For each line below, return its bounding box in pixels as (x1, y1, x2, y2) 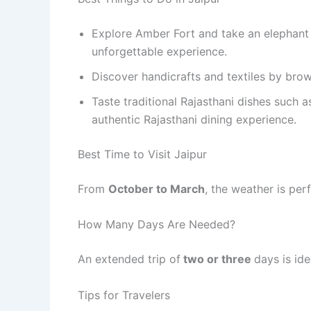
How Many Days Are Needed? (78, 217, 235, 232)
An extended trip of (78, 252, 180, 267)
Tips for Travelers (78, 287, 170, 302)
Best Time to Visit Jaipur (78, 146, 207, 161)
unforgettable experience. (92, 44, 227, 58)
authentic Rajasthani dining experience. (92, 112, 296, 126)
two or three (180, 252, 254, 267)
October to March (108, 181, 205, 196)
